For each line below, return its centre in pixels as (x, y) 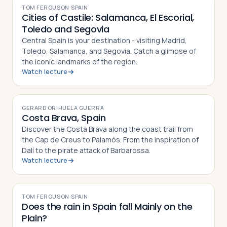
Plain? (34, 218)
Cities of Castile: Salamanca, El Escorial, (108, 17)
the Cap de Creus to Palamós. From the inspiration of (110, 140)
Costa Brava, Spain (64, 118)
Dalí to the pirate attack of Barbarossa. (86, 150)
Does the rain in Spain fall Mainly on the (107, 206)
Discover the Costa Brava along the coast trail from (107, 129)
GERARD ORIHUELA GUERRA (63, 108)
